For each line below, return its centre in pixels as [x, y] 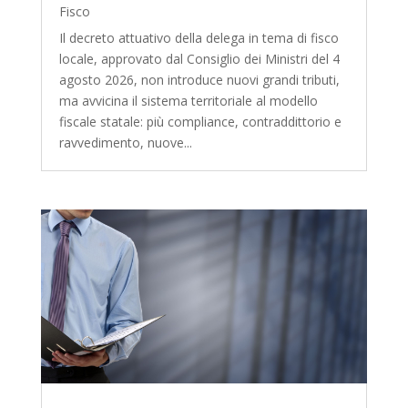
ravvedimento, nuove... [125, 143]
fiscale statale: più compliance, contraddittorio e [200, 122]
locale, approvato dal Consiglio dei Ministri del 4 [199, 59]
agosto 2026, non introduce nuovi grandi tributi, [199, 80]
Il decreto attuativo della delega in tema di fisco [199, 38]
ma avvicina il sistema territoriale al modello [188, 101]
